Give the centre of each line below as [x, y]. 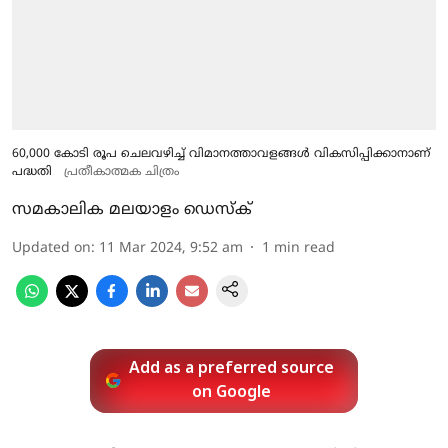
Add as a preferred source [232, 368]
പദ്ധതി [32, 172]
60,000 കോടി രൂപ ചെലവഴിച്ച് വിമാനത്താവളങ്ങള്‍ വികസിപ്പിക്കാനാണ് [221, 154]
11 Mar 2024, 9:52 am [171, 248]
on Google [232, 392]
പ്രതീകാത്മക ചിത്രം [121, 172]
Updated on [51, 248]
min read [304, 248]
